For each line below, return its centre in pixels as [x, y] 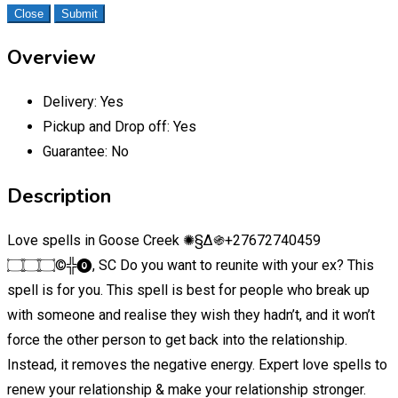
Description [59, 196]
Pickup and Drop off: [108, 126]
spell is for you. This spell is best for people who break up [188, 290]
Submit [80, 13]
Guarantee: [77, 151]
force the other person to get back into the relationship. [177, 339]
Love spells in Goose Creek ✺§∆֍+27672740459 [164, 240]
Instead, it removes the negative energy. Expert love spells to [197, 364]
